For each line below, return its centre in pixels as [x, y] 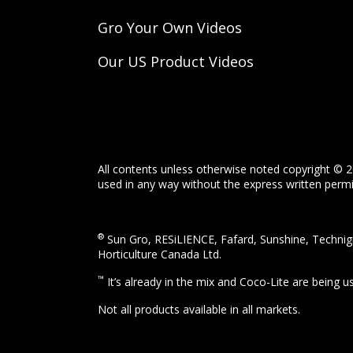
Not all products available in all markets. [199, 310]
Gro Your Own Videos [170, 28]
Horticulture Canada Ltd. [160, 255]
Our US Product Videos [176, 62]
